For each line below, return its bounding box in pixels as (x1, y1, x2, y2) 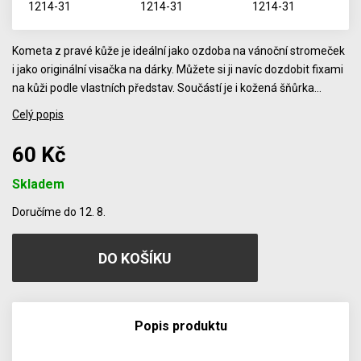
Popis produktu (134, 318, 227, 334)
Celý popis (12, 108, 64, 121)
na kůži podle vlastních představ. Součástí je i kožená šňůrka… (12, 81, 322, 94)
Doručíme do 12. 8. (12, 205, 106, 218)
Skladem (12, 176, 65, 192)
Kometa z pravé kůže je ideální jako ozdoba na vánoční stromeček (12, 44, 346, 57)
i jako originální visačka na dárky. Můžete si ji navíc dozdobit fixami (12, 63, 344, 76)
